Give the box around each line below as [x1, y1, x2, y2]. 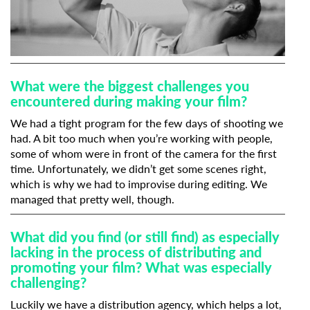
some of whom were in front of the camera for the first [10, 146, 277, 160]
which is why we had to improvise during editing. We [10, 176, 267, 190]
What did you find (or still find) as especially [10, 228, 280, 245]
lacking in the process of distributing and [10, 243, 262, 260]
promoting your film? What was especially [10, 258, 272, 275]
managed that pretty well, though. [10, 192, 174, 206]
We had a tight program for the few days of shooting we [10, 116, 283, 129]
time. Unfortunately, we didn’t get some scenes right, [10, 161, 266, 175]
